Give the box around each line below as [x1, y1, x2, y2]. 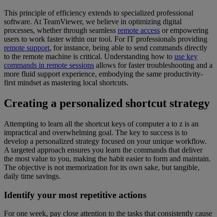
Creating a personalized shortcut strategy [4, 96, 210, 109]
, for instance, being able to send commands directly [49, 44, 207, 52]
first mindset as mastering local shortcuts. [4, 78, 128, 87]
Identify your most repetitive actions [4, 189, 146, 200]
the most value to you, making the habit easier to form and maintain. [4, 154, 211, 163]
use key [174, 52, 198, 61]
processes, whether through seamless [4, 26, 118, 34]
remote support [4, 44, 49, 52]
